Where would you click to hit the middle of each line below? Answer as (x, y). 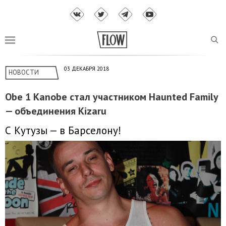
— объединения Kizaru (56, 111)
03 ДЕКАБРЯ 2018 (87, 69)
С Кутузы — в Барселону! (63, 130)
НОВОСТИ (24, 73)
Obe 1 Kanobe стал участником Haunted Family (111, 97)
